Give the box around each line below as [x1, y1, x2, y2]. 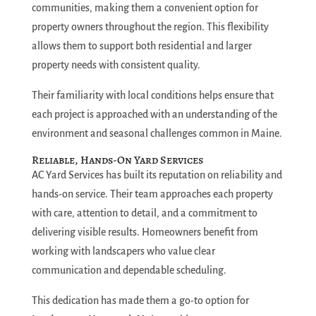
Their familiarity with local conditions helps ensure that [31, 90, 274, 101]
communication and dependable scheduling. [31, 265, 226, 276]
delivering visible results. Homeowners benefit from [31, 226, 258, 238]
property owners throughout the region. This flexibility [31, 21, 269, 32]
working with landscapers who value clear [31, 245, 215, 257]
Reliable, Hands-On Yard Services [31, 152, 203, 168]
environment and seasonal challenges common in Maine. [31, 128, 282, 139]
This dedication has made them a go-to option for [31, 295, 249, 306]
